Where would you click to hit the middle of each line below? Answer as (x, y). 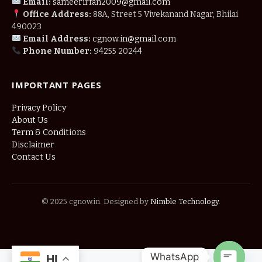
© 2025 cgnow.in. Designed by (95, 201)
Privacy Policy (39, 108)
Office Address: (57, 14)
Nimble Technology (184, 201)
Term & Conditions (49, 132)
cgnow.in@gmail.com (134, 39)
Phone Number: (57, 51)
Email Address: (56, 39)
